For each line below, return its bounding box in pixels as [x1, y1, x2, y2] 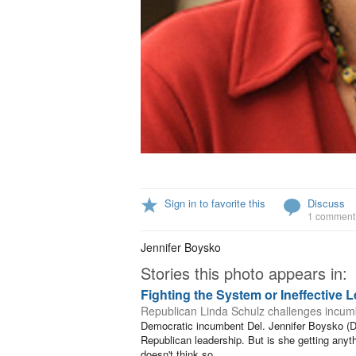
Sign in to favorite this [164, 195, 265, 211]
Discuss [308, 195, 345, 211]
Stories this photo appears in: [141, 261, 347, 284]
